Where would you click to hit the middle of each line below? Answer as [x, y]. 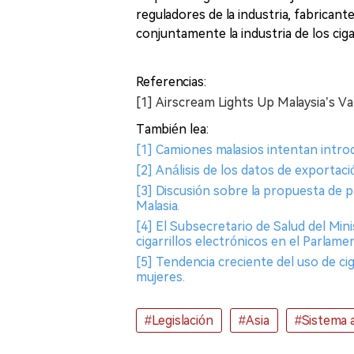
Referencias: [171, 82]
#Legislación [179, 320]
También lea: [172, 129]
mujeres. [160, 277]
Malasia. [158, 206]
